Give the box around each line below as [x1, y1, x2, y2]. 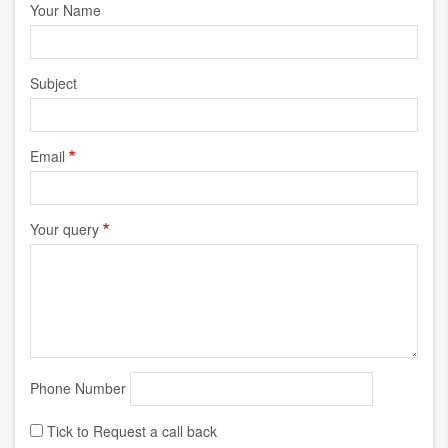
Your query [30, 219, 99, 239]
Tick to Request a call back [47, 421, 217, 441]
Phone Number [30, 378, 126, 398]
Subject [30, 73, 77, 93]
